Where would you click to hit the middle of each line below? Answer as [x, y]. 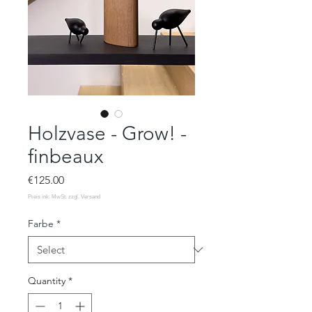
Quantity [47, 281]
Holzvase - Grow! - [107, 134]
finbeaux [65, 157]
